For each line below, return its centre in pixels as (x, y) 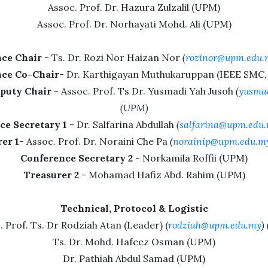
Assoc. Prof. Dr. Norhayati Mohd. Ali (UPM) (134, 24)
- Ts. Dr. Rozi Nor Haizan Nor (112, 57)
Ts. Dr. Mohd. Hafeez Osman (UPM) (134, 242)
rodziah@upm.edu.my (214, 225)
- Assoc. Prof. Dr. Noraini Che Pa (94, 141)
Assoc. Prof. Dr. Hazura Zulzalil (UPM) (134, 7)
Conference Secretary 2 (77, 158)
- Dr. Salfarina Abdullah (122, 124)
